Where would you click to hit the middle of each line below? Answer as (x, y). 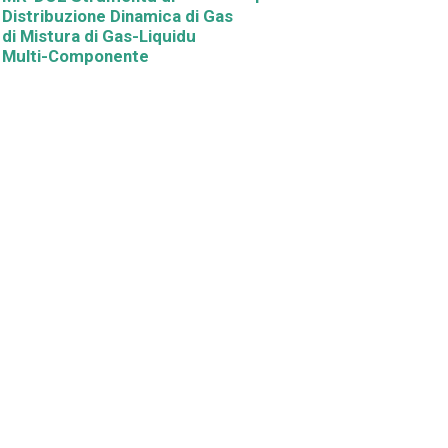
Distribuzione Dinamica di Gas (117, 16)
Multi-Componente (75, 56)
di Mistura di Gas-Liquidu (99, 36)
